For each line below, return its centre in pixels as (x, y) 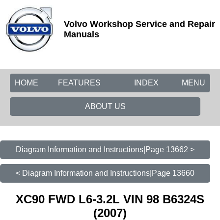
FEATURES (79, 83)
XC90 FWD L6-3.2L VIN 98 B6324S (110, 199)
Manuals (82, 34)
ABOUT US (105, 106)
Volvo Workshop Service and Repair (139, 24)
